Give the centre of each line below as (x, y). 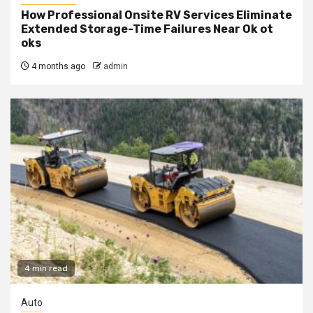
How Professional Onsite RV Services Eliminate (156, 15)
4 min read (46, 269)
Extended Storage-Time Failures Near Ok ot (147, 29)
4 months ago (57, 67)
